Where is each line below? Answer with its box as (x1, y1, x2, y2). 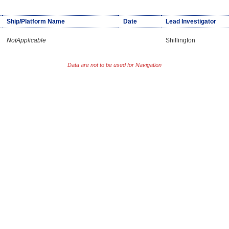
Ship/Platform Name (6, 17, 65, 25)
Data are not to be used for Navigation (67, 62, 162, 68)
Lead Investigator (165, 17, 216, 25)
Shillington (165, 36, 195, 44)
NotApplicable (6, 36, 46, 44)
